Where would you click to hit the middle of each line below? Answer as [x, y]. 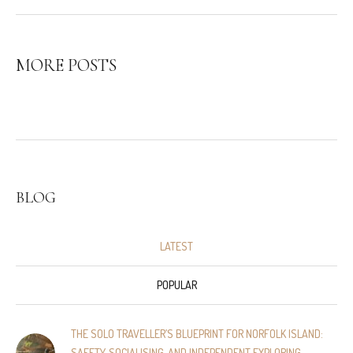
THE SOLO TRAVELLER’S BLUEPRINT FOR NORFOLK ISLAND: [197, 334]
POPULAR [176, 285]
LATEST [176, 247]
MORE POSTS [66, 66]
